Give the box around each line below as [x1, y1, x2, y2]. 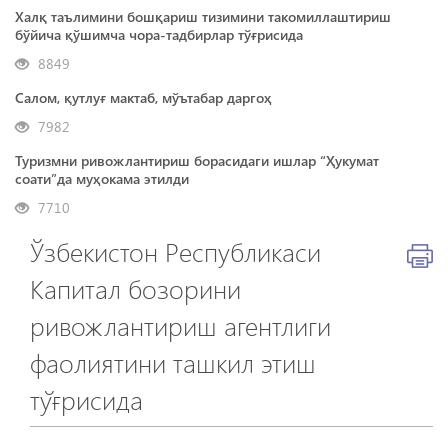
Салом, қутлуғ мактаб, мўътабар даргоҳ [15, 88, 272, 107]
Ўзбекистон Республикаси [30, 234, 321, 269]
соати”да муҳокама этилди [15, 169, 189, 188]
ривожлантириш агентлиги [30, 308, 331, 343]
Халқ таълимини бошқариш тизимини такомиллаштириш [15, 7, 391, 26]
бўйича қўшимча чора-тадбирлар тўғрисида [15, 25, 303, 44]
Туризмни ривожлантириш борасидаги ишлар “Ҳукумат [15, 151, 379, 170]
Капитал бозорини [30, 271, 241, 306]
